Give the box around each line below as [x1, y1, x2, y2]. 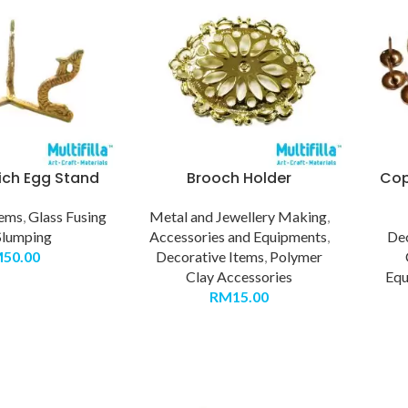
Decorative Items [156, 248, 265, 266]
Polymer [270, 248, 323, 266]
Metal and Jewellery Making [148, 208, 327, 226]
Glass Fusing [27, 208, 107, 226]
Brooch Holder [187, 168, 292, 189]
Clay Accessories [186, 268, 293, 286]
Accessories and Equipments [148, 228, 327, 246]
